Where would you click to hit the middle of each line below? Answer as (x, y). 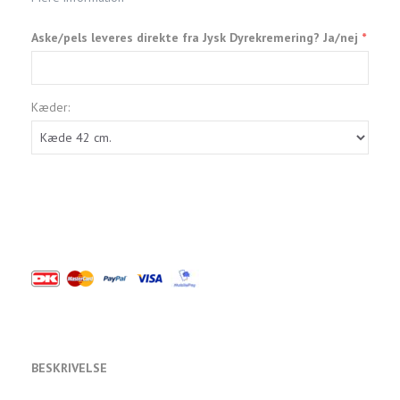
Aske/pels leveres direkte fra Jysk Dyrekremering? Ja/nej (196, 37)
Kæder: (50, 107)
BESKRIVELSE (69, 367)
